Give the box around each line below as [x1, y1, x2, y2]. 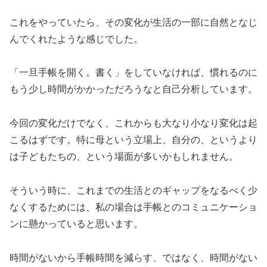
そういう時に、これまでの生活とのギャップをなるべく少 [10, 185, 257, 196]
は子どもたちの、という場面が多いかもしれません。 [10, 151, 238, 162]
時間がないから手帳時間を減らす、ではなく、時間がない [10, 252, 257, 263]
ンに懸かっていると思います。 [10, 219, 143, 229]
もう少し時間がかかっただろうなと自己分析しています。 [10, 84, 257, 95]
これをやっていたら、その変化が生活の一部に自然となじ [10, 17, 257, 27]
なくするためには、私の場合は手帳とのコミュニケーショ [10, 202, 257, 213]
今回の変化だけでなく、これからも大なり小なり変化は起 [10, 118, 257, 129]
